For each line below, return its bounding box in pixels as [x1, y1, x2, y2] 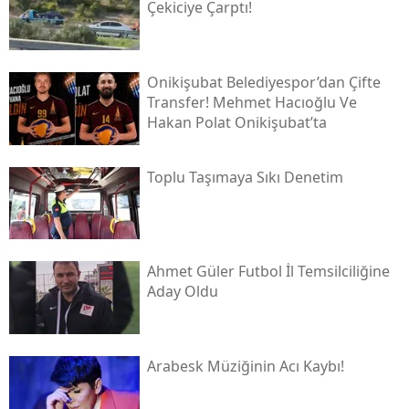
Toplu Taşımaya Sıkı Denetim [146, 166, 343, 187]
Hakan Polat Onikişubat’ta [146, 111, 327, 132]
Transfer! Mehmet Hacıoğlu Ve [146, 91, 357, 112]
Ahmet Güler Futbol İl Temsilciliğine [146, 261, 390, 282]
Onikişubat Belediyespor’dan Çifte [146, 71, 381, 92]
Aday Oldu [146, 281, 218, 302]
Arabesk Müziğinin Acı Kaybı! [146, 356, 344, 377]
